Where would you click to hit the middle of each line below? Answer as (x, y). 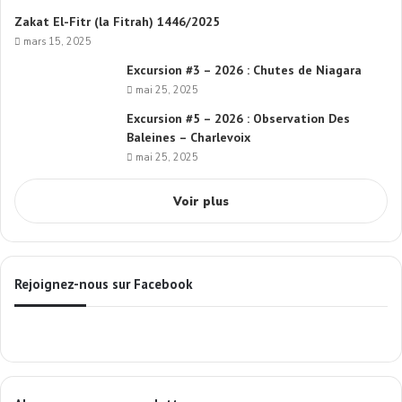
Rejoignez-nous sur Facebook (104, 284)
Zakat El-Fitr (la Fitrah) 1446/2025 (117, 22)
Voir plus (201, 202)
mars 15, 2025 (57, 42)
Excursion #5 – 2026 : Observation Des (238, 118)
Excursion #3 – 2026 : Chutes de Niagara (244, 70)
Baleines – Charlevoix (188, 137)
